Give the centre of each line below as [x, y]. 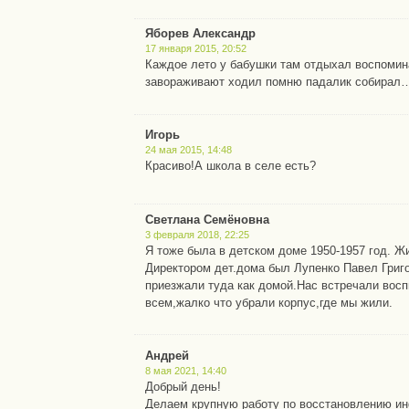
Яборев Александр [201, 34]
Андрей [168, 355]
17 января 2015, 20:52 [196, 49]
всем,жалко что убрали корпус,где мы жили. [269, 302]
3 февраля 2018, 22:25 [198, 234]
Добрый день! [184, 386]
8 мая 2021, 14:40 [186, 370]
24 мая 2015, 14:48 [189, 150]
